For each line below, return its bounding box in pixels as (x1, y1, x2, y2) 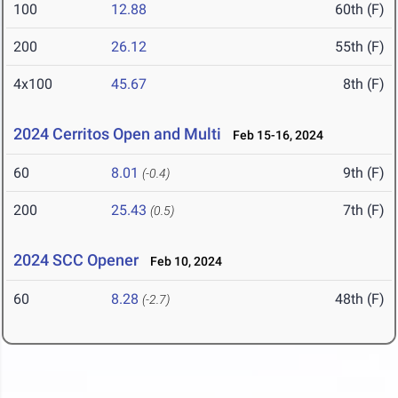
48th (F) (335, 291, 385, 308)
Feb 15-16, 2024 (225, 128, 323, 143)
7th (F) (343, 202, 385, 219)
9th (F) (343, 164, 385, 182)
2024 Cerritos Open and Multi (13, 124, 221, 144)
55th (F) (335, 38, 385, 56)
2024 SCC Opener (13, 251, 139, 270)
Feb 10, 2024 (142, 254, 222, 269)
